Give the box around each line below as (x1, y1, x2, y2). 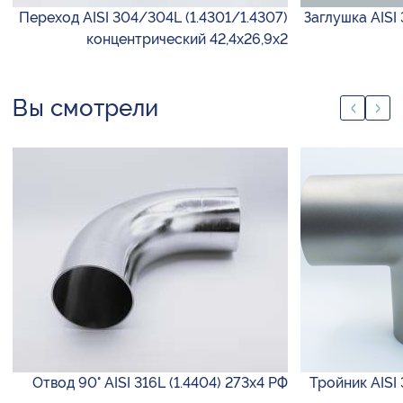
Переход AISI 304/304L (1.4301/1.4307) (19, 9, 288, 27)
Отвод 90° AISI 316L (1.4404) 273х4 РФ (32, 374, 288, 392)
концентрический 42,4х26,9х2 (86, 31, 288, 49)
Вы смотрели (13, 94, 158, 122)
